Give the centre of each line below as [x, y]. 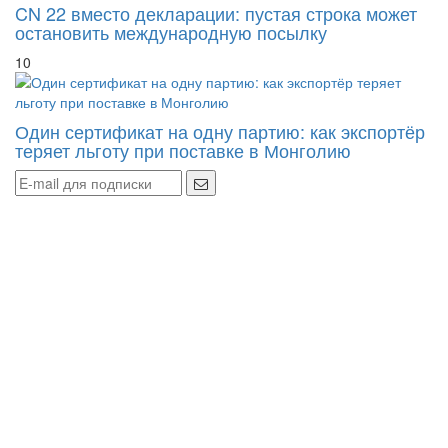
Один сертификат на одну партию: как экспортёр [220, 130]
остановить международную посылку [171, 31]
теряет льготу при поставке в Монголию [183, 149]
